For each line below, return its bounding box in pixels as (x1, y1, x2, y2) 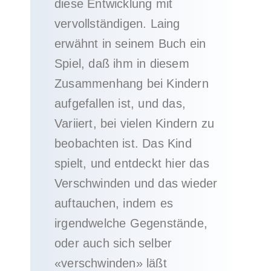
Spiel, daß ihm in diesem (54, 57, 189, 70)
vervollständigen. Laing (54, 17, 180, 30)
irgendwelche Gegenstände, (54, 217, 207, 230)
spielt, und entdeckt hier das (54, 157, 209, 170)
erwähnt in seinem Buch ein (54, 37, 206, 50)
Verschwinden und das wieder (54, 177, 218, 190)
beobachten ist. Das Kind (54, 137, 192, 150)
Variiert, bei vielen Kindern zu (54, 117, 215, 130)
